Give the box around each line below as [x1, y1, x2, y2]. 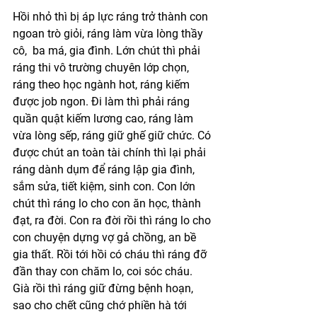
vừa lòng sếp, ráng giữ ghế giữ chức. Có [13, 128, 214, 142]
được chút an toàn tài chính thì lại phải [13, 145, 209, 159]
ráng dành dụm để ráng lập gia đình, [13, 162, 197, 176]
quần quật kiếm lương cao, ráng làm [13, 111, 196, 125]
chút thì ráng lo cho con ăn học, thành [13, 196, 204, 210]
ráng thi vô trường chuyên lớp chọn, [13, 60, 192, 74]
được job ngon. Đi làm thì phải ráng [13, 94, 192, 108]
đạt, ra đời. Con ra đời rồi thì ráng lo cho [13, 213, 214, 227]
